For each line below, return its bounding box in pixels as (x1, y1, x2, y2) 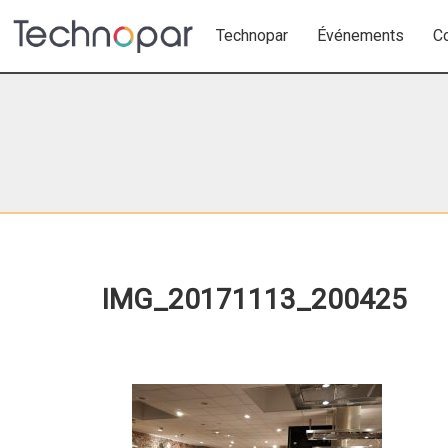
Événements (317, 26, 404, 45)
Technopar (216, 26, 288, 45)
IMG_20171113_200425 (102, 283, 407, 316)
